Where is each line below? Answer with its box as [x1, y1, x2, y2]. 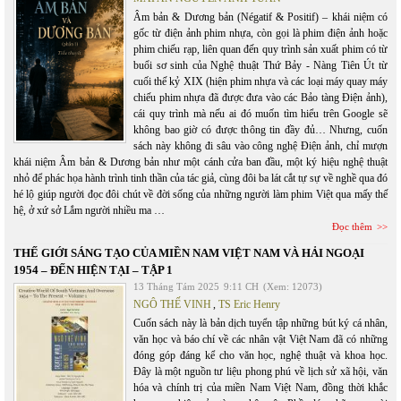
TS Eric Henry [218, 298, 280, 311]
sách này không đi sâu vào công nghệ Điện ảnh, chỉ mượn [133, 140, 388, 152]
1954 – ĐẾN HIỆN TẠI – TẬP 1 [13, 263, 173, 277]
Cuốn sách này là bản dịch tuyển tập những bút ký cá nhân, [133, 317, 388, 329]
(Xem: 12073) [263, 281, 322, 292]
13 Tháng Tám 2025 [133, 281, 219, 292]
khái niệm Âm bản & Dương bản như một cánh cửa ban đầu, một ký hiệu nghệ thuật [13, 156, 388, 168]
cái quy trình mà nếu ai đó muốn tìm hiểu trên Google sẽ [133, 107, 388, 120]
